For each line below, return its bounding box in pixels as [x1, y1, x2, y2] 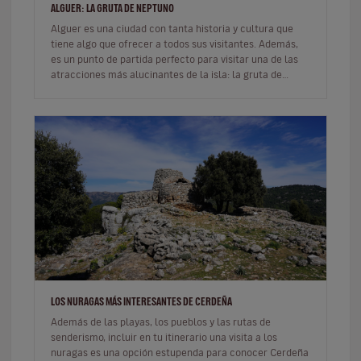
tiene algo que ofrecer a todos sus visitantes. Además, [51, 39, 298, 48]
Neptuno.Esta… [51, 85, 118, 94]
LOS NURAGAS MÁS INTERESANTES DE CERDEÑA [51, 296, 232, 307]
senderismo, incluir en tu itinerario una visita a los [51, 332, 277, 342]
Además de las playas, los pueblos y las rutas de [51, 317, 271, 326]
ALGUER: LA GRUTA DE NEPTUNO [51, 2, 174, 14]
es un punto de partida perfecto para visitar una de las [51, 54, 298, 64]
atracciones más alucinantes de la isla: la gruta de [51, 69, 282, 79]
